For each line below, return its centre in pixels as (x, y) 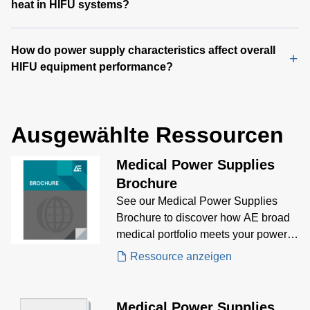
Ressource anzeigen (181, 257)
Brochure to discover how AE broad (203, 218)
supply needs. (151, 251)
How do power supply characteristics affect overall (143, 51)
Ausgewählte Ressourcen (147, 135)
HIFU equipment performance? (92, 67)
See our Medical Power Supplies (197, 201)
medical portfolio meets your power (202, 235)
